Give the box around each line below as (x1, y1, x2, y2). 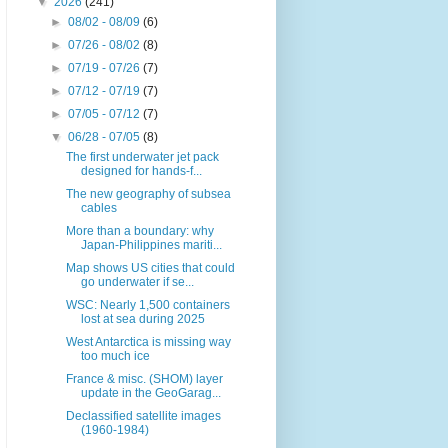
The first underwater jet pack (65, 150, 219, 165)
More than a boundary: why (65, 224, 214, 239)
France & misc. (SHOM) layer (65, 372, 223, 387)
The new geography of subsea (65, 187, 231, 202)
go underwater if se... (80, 275, 194, 290)
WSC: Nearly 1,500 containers (65, 298, 230, 313)
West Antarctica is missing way (65, 335, 231, 350)
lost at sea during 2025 (80, 312, 205, 327)
